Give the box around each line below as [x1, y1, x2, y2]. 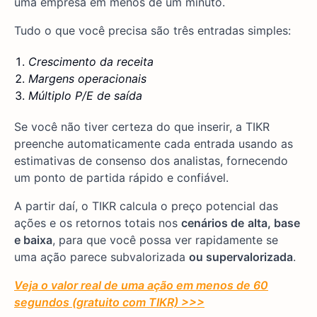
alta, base [248, 215, 300, 230]
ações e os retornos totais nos [14, 215, 181, 230]
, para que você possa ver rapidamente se [52, 232, 278, 247]
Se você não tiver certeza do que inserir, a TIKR [14, 119, 270, 134]
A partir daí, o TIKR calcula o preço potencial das [14, 198, 278, 213]
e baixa [14, 232, 52, 247]
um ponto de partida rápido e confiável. [14, 170, 229, 185]
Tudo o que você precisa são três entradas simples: [14, 23, 291, 38]
